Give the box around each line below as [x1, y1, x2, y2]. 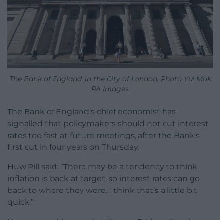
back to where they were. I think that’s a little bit [7, 186, 197, 195]
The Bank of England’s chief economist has [7, 107, 176, 117]
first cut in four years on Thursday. [7, 142, 139, 152]
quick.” [7, 197, 34, 207]
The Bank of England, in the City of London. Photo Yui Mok [9, 74, 211, 83]
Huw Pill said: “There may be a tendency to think [7, 162, 197, 172]
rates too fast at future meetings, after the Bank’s [7, 131, 200, 140]
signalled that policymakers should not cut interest [7, 119, 209, 129]
